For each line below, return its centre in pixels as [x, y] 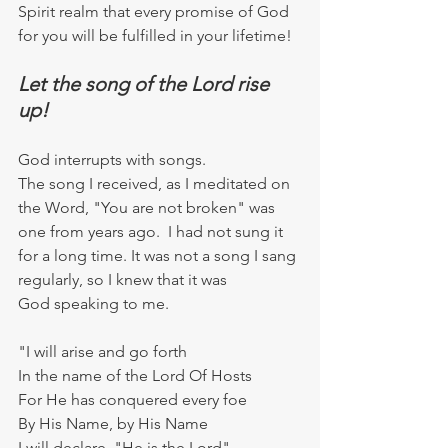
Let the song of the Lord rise [146, 83]
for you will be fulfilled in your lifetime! [155, 35]
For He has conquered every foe [132, 399]
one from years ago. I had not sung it [152, 231]
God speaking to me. [97, 303]
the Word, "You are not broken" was [148, 207]
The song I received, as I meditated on [156, 183]
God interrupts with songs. [112, 159]
